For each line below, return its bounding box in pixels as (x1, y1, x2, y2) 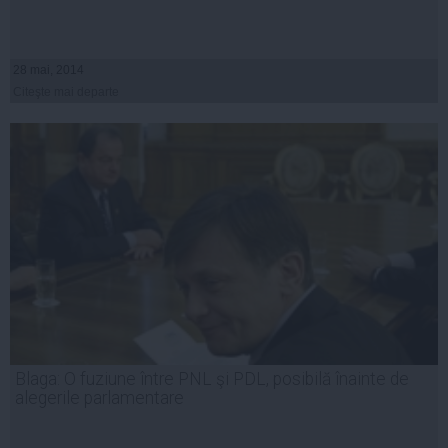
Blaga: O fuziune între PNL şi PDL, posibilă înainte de (15, 368, 409, 389)
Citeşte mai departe (13, 84, 119, 99)
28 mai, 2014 (13, 62, 84, 77)
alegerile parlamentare (15, 387, 184, 408)
